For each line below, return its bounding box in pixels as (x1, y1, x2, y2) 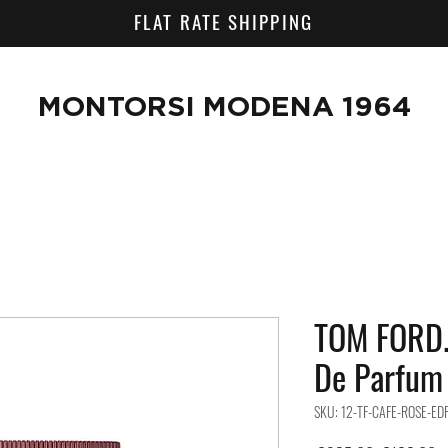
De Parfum (314, 351, 443, 403)
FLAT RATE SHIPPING (134, 7, 313, 35)
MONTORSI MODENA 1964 (38, 90, 411, 121)
